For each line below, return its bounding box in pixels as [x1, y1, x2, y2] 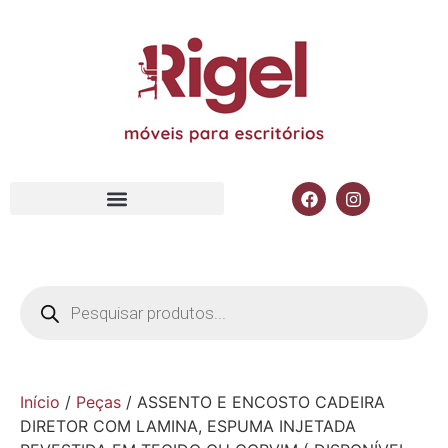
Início [20, 392, 60, 412]
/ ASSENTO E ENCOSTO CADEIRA [121, 392, 385, 412]
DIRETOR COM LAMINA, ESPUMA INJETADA [20, 416, 356, 436]
